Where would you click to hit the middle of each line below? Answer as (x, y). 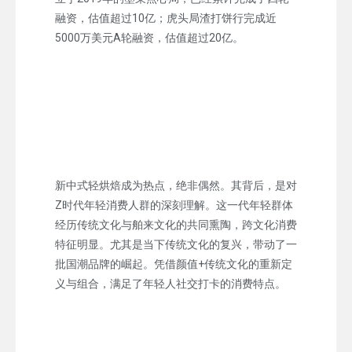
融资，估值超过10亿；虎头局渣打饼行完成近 (166, 18)
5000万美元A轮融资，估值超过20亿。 (149, 37)
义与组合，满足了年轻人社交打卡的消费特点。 (170, 283)
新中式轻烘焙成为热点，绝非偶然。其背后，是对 (176, 185)
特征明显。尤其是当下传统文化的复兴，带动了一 (176, 244)
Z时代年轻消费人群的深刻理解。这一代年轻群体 (174, 205)
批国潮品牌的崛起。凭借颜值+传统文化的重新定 (174, 264)
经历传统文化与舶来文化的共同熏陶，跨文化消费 (176, 224)
